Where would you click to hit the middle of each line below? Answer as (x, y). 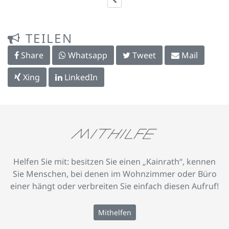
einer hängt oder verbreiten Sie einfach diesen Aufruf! (114, 186)
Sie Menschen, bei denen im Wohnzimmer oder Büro (114, 174)
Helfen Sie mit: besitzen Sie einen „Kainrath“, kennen (114, 161)
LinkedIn (80, 77)
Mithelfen (114, 212)
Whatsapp (87, 55)
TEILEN (47, 38)
